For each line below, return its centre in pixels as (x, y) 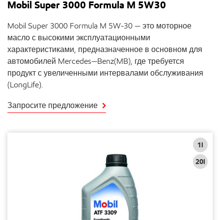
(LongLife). (25, 85)
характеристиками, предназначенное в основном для (105, 49)
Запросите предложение (53, 105)
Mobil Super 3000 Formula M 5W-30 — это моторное (99, 26)
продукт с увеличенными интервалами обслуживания (105, 73)
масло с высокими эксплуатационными (79, 38)
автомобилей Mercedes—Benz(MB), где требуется (96, 61)
